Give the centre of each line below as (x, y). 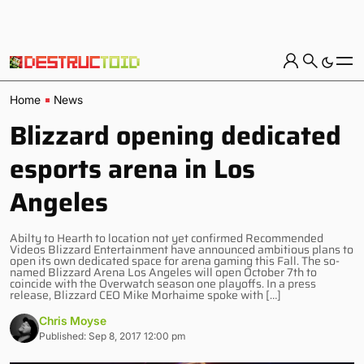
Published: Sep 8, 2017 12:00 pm (112, 336)
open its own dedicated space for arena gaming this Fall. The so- (175, 261)
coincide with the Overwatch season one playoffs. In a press (163, 284)
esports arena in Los (132, 169)
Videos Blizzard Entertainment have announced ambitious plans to (182, 249)
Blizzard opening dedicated (175, 136)
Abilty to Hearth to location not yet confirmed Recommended (167, 238)
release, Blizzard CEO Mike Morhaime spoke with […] (145, 295)
